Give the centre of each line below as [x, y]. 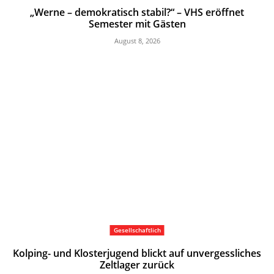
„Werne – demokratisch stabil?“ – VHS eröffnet [137, 12]
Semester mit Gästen [137, 24]
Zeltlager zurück [137, 265]
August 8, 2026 [137, 40]
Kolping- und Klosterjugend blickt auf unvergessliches [137, 254]
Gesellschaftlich [137, 230]
